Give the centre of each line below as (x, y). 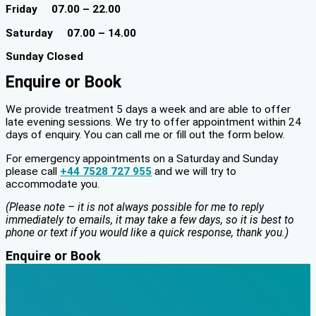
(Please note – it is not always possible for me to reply (135, 208)
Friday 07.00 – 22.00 (63, 10)
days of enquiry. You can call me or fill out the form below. (145, 135)
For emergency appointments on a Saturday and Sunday (142, 158)
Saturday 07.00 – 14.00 (71, 33)
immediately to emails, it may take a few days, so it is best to (150, 220)
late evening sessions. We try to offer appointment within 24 (153, 122)
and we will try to (194, 171)
